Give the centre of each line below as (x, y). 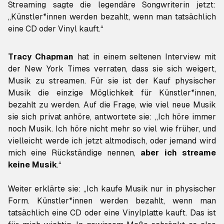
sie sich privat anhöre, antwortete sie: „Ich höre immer (112, 117)
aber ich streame (178, 153)
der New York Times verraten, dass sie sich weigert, (112, 69)
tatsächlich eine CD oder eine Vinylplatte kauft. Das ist (112, 213)
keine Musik (32, 165)
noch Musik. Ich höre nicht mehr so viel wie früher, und (112, 129)
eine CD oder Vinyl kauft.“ (56, 29)
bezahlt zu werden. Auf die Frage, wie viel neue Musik (112, 105)
